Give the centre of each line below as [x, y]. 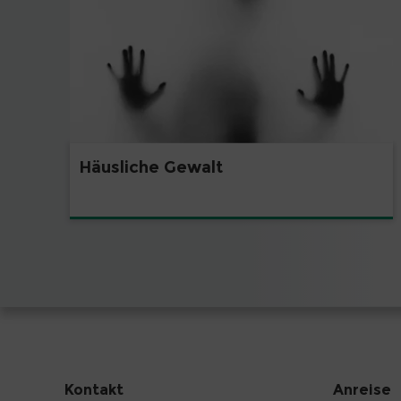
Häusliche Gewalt [151, 167]
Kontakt [94, 389]
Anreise [362, 389]
